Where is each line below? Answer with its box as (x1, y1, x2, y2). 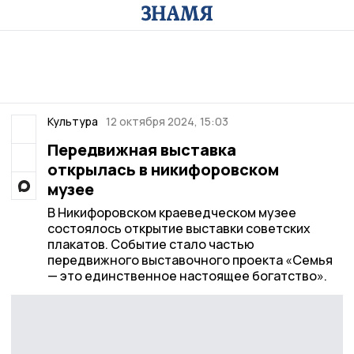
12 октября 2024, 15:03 (106, 114, 228, 129)
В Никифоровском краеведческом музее (47, 204, 296, 221)
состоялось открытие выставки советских (47, 220, 311, 237)
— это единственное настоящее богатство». (47, 267, 327, 284)
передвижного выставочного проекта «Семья (47, 251, 333, 269)
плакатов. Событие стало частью (47, 235, 254, 253)
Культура (47, 114, 98, 129)
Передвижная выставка (47, 139, 236, 160)
